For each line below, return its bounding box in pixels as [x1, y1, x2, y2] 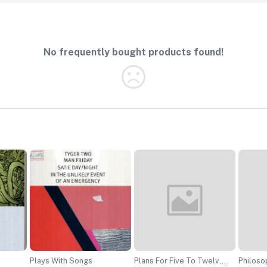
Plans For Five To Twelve [134, 256, 224, 265]
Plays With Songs [30, 256, 92, 265]
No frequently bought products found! [44, 46, 223, 58]
